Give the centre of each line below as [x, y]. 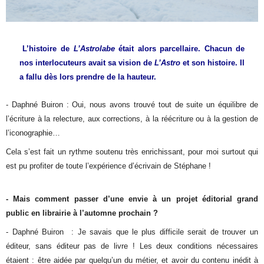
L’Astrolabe [96, 48]
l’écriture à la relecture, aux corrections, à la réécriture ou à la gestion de [132, 118]
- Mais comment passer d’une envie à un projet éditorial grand [132, 199]
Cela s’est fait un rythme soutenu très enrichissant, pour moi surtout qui [132, 151]
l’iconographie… [33, 133]
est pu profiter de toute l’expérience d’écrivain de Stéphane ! [109, 166]
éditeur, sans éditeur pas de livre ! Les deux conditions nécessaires [132, 246]
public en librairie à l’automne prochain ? [82, 213]
